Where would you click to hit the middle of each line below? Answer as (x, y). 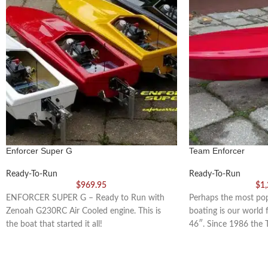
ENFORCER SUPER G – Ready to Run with (85, 198)
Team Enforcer (217, 150)
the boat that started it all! (54, 224)
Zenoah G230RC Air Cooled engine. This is (83, 211)
